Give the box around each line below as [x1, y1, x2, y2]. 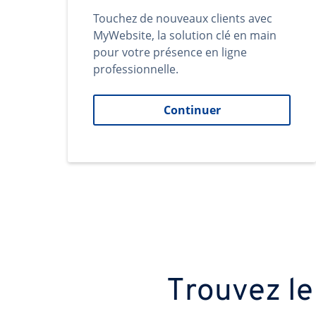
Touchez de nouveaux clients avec [93, 11, 272, 26]
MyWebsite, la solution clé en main [93, 28, 276, 43]
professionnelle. [93, 61, 178, 77]
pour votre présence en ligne [93, 44, 247, 60]
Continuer [163, 102, 221, 118]
